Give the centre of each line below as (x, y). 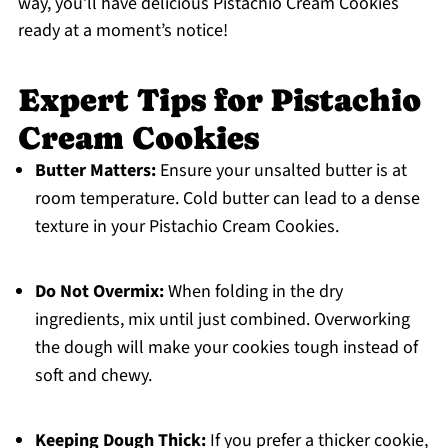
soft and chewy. (93, 376)
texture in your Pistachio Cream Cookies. (186, 227)
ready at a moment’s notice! (122, 31)
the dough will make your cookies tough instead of (226, 348)
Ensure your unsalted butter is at (281, 171)
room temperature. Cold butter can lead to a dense (227, 199)
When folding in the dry (253, 292)
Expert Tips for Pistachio (219, 100)
